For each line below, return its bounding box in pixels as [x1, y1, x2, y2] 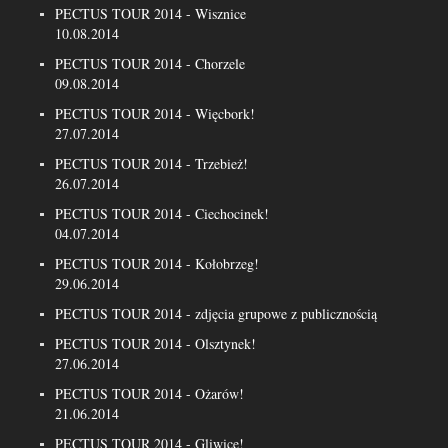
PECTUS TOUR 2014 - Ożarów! [55, 384, 244, 403]
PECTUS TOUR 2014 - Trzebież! [55, 154, 248, 173]
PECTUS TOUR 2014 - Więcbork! [55, 104, 255, 123]
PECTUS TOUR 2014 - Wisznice [55, 4, 246, 23]
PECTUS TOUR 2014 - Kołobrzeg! [55, 254, 259, 273]
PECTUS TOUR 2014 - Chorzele [55, 54, 245, 73]
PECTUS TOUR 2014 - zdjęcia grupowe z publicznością [55, 304, 377, 323]
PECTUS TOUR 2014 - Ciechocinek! [55, 204, 269, 223]
